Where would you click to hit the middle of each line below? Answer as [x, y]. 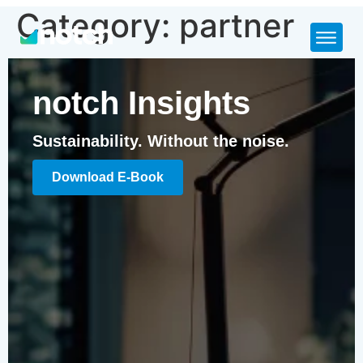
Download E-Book [108, 177]
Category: [98, 26]
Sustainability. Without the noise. [161, 141]
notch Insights [141, 103]
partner [237, 26]
